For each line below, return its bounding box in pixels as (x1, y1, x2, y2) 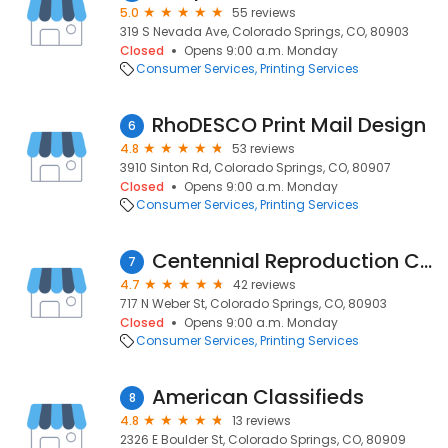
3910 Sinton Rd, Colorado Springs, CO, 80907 (120, 159, 391, 176)
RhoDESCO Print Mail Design (152, 111, 426, 139)
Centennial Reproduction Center (420, 247, 432, 275)
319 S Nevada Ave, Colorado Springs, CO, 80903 (120, 23, 409, 40)
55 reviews (232, 4, 296, 21)
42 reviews (233, 276, 296, 293)
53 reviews (232, 140, 295, 157)
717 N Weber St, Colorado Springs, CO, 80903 (120, 295, 387, 312)
